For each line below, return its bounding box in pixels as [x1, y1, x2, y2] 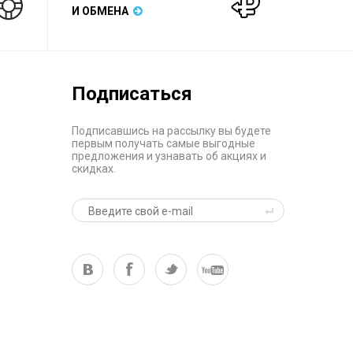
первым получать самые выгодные [72, 137, 255, 150]
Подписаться [72, 83, 192, 105]
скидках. [72, 162, 116, 175]
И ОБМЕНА [72, 5, 133, 17]
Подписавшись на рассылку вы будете [72, 124, 271, 137]
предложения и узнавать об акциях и [72, 150, 266, 162]
